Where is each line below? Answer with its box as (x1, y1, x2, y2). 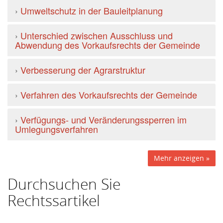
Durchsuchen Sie (7, 174, 120, 194)
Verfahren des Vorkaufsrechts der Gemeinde (20, 88, 197, 101)
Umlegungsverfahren (15, 122, 98, 135)
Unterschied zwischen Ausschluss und (20, 29, 173, 42)
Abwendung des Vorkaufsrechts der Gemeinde (15, 38, 200, 51)
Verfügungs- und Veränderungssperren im (20, 113, 187, 126)
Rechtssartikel (7, 191, 100, 211)
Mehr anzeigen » (154, 153, 210, 163)
